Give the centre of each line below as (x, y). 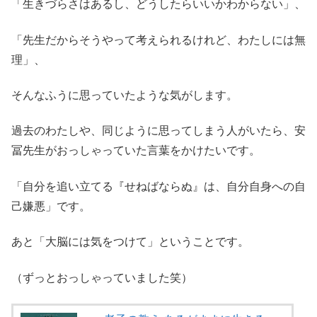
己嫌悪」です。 (51, 206)
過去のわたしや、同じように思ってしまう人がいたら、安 (158, 131)
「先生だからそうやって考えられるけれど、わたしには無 (158, 40)
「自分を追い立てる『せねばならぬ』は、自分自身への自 (158, 186)
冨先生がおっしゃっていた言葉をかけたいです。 (136, 151)
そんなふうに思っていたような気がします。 (125, 96)
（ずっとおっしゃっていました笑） (102, 277)
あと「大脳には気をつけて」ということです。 (130, 242)
